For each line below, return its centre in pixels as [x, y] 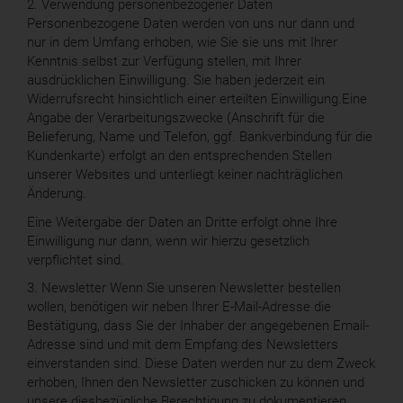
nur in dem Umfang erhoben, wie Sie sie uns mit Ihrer [182, 43]
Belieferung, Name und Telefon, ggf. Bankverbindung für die [200, 137]
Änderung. [57, 194]
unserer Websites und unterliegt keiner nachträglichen [185, 175]
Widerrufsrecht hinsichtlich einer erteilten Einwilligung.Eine [197, 99]
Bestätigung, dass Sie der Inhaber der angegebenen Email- [198, 326]
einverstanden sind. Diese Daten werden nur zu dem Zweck [201, 364]
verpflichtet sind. [76, 260]
